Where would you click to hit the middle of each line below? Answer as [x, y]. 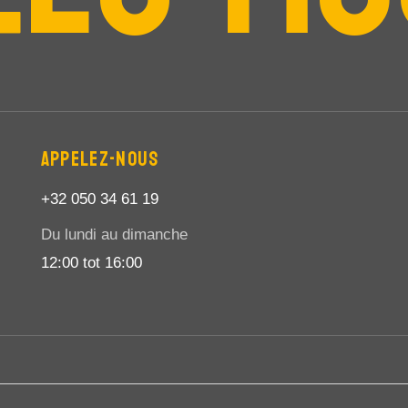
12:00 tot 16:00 [91, 263]
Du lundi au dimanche [114, 235]
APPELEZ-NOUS [100, 159]
